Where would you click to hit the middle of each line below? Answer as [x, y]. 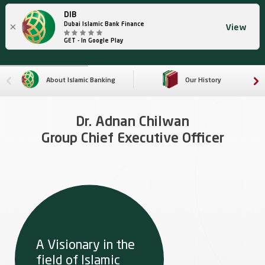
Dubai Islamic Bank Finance [104, 24]
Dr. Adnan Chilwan [132, 122]
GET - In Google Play [93, 41]
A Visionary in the [85, 244]
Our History [203, 80]
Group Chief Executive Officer [132, 139]
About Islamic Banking [81, 80]
